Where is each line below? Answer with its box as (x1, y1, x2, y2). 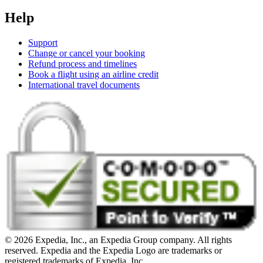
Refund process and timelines (28, 59, 137, 69)
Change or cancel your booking (28, 48, 145, 59)
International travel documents (28, 80, 140, 90)
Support (28, 38, 58, 48)
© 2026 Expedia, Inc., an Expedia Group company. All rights (5, 234, 232, 245)
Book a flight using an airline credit (28, 69, 159, 80)
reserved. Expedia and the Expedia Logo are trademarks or (5, 245, 222, 255)
